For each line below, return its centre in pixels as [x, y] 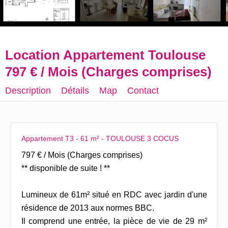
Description [28, 91]
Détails [75, 91]
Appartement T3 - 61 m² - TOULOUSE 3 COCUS [100, 138]
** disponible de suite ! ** [65, 168]
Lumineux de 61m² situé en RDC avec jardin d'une [114, 194]
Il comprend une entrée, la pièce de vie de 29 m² [114, 221]
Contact [143, 91]
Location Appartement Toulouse [105, 55]
